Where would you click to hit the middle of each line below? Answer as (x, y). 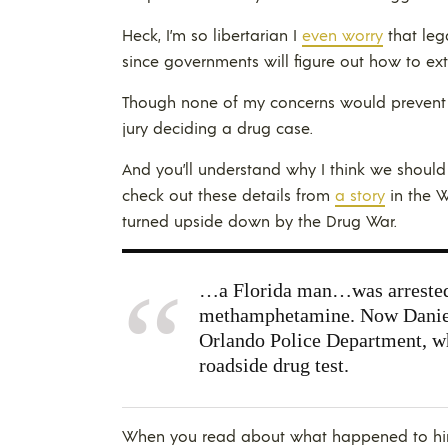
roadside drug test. (274, 364)
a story (360, 194)
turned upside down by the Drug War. (259, 220)
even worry (342, 34)
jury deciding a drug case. (217, 127)
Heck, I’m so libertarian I (212, 34)
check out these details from (228, 194)
